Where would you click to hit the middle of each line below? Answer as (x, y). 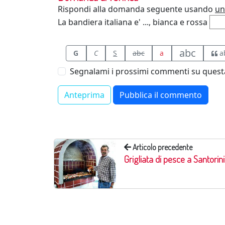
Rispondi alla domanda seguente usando (136, 9)
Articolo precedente (162, 147)
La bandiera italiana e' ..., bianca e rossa (133, 22)
